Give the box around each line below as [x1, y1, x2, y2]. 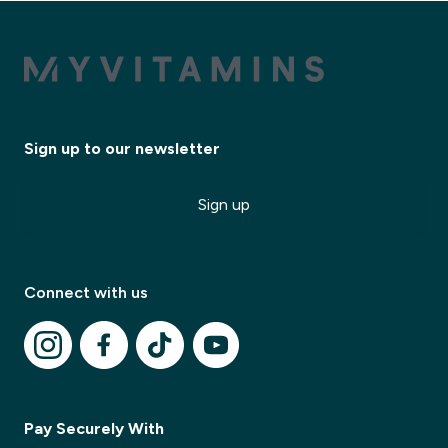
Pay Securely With [24, 420, 164, 437]
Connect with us [24, 284, 148, 301]
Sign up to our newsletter [24, 140, 220, 157]
